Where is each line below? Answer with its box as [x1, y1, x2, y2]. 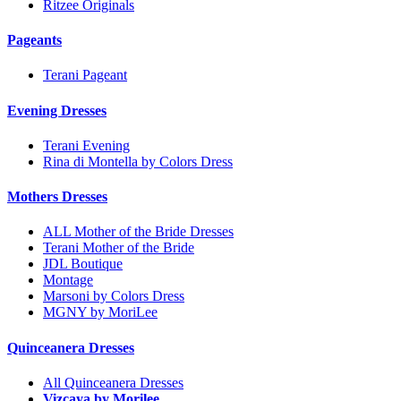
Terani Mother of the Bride [43, 240, 194, 256]
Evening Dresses [7, 102, 107, 118]
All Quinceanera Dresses [43, 374, 183, 390]
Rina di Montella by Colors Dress [43, 153, 233, 169]
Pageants [7, 32, 62, 48]
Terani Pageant [43, 67, 127, 83]
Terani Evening [43, 137, 130, 153]
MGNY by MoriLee [43, 304, 158, 320]
